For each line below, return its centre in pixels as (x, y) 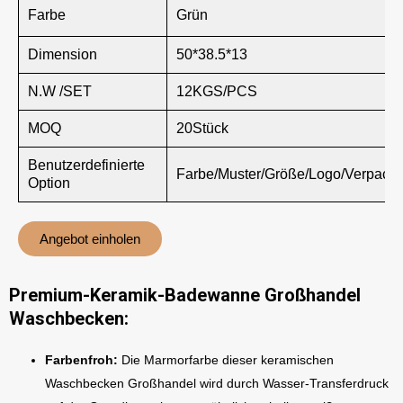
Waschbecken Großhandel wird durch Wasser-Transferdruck (217, 383)
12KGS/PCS (217, 91)
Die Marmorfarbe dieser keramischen (228, 360)
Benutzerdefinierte (86, 165)
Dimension (63, 54)
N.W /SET (60, 91)
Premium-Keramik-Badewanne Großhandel (185, 295)
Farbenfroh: (83, 360)
